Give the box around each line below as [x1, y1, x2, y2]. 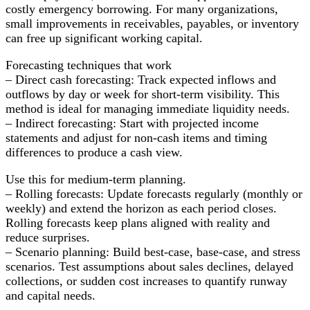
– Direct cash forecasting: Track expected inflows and [6, 72, 276, 86]
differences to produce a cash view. [6, 145, 183, 159]
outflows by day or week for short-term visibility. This [6, 86, 280, 101]
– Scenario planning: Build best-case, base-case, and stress [6, 244, 300, 259]
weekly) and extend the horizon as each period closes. [6, 201, 277, 215]
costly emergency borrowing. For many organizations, [6, 1, 278, 16]
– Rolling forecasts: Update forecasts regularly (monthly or [6, 186, 302, 201]
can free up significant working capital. [6, 30, 203, 45]
